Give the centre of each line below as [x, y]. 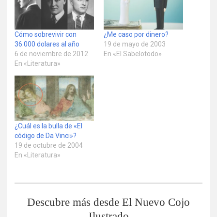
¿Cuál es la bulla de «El [48, 126]
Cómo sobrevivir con [46, 34]
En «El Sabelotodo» [133, 54]
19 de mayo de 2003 [135, 44]
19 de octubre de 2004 [49, 145]
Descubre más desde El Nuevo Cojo [108, 202]
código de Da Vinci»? [46, 135]
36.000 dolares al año [47, 44]
